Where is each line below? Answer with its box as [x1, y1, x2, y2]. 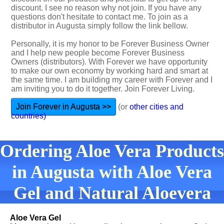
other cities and [129, 102, 183, 111]
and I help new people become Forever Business [11, 48, 184, 57]
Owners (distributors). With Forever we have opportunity [11, 57, 207, 66]
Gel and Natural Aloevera [13, 183, 211, 203]
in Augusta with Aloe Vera [12, 162, 212, 182]
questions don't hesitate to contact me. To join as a [11, 12, 188, 21]
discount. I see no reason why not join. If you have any [11, 3, 201, 12]
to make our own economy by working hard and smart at [11, 66, 208, 75]
